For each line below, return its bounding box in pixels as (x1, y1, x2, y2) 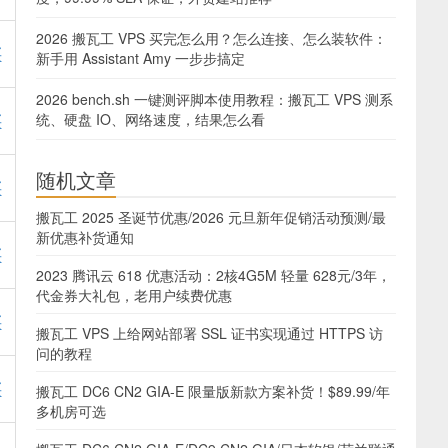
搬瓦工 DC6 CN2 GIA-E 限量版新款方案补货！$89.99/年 (36, 381, 390, 401)
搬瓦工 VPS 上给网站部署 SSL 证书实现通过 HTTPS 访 (36, 323, 383, 343)
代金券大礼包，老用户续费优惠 (36, 285, 232, 305)
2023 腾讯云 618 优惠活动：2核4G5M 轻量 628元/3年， (36, 265, 391, 285)
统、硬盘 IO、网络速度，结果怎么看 (36, 109, 265, 129)
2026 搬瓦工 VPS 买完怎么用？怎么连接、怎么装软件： (36, 28, 387, 48)
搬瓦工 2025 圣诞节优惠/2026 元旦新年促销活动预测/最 (36, 207, 386, 227)
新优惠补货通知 (36, 227, 134, 247)
